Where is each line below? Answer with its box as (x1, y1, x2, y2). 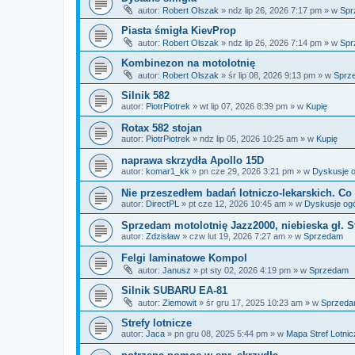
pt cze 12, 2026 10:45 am (189, 199, 286, 208)
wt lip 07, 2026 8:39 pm (200, 101, 288, 111)
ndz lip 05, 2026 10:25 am (200, 134, 298, 143)
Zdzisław (146, 231, 180, 241)
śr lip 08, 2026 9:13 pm (228, 71, 315, 80)
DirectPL (146, 199, 179, 208)
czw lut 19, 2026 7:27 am (189, 231, 285, 241)
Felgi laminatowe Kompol (121, 252, 247, 264)
